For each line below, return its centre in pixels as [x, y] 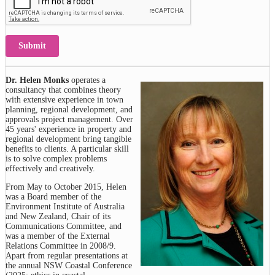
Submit [32, 46]
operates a [87, 80]
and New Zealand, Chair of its [58, 217]
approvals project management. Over [69, 120]
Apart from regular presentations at [67, 256]
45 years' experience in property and [68, 130]
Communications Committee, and [64, 227]
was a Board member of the [53, 197]
